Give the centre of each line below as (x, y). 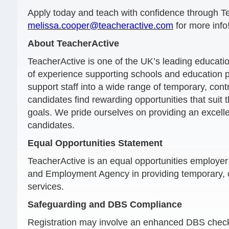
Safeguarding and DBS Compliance (105, 204)
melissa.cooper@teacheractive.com (100, 26)
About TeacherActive (73, 43)
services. (46, 187)
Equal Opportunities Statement (95, 143)
